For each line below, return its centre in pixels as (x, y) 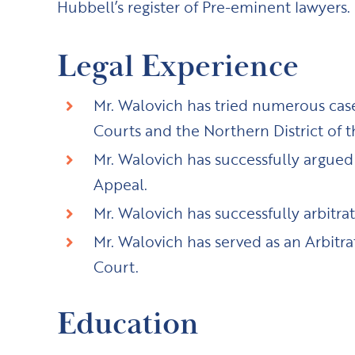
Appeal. (120, 184)
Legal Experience (177, 67)
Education (128, 324)
